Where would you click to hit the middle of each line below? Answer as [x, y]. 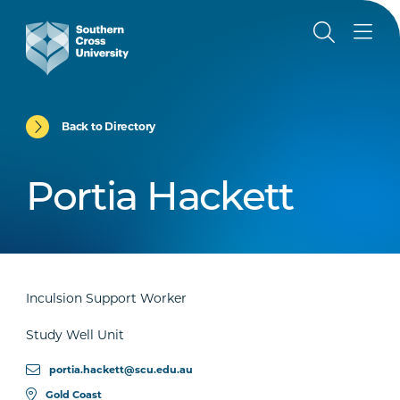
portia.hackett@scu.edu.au [121, 370]
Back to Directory [109, 126]
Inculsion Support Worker [107, 298]
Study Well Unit [75, 335]
